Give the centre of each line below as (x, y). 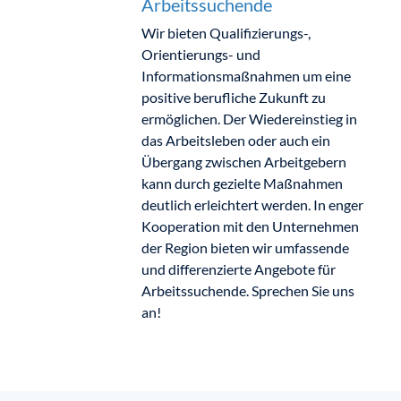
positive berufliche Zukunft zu (233, 97)
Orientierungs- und (200, 54)
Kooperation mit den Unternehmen (250, 226)
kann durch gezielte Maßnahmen (242, 183)
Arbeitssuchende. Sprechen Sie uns (247, 290)
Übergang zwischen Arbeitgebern (243, 162)
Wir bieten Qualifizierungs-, (226, 33)
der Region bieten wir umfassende (245, 247)
